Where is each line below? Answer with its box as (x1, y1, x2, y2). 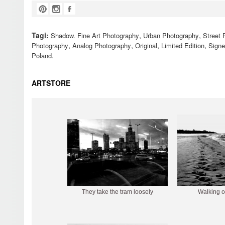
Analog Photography (72, 41, 131, 50)
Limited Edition (161, 41, 204, 50)
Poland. (32, 51, 54, 60)
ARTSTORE (32, 78, 70, 88)
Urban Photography (143, 31, 199, 40)
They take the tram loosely (82, 188, 153, 195)
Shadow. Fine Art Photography (51, 31, 139, 40)
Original (135, 41, 157, 50)
